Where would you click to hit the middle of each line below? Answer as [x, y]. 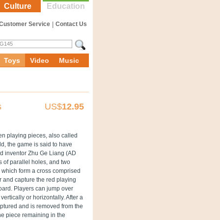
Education [66, 6]
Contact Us [71, 24]
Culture [18, 6]
